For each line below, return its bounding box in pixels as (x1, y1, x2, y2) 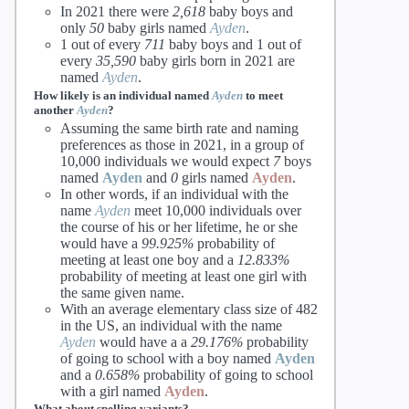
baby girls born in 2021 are (136, 53, 295, 69)
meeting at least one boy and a (60, 251, 237, 267)
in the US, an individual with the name (60, 317, 282, 333)
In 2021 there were (60, 4, 173, 20)
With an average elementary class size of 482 (60, 300, 318, 317)
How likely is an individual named (33, 89, 212, 103)
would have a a (96, 333, 191, 350)
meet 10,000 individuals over (131, 202, 301, 218)
